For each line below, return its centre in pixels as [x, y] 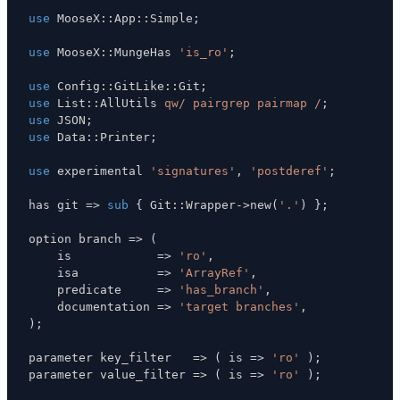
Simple [171, 18]
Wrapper [211, 204]
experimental [100, 171]
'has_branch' [221, 289]
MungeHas [146, 52]
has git [57, 204]
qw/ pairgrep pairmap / [243, 103]
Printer [125, 137]
